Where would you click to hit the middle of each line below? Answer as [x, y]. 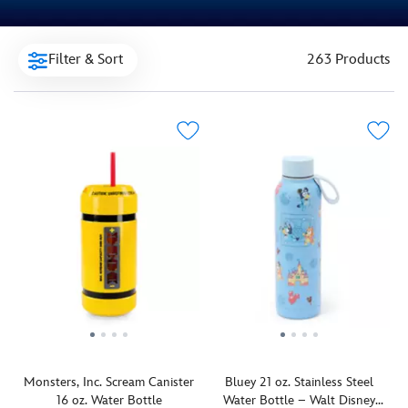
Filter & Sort [86, 60]
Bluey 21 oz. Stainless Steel [299, 382]
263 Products [348, 60]
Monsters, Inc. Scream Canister [109, 382]
